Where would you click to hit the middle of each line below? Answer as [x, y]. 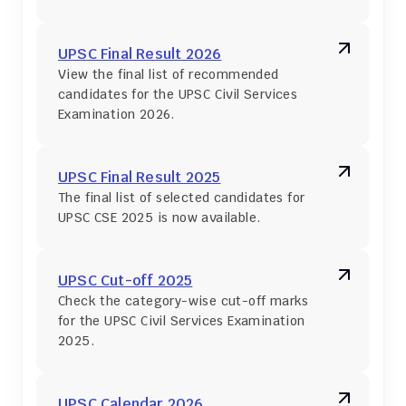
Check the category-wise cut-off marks [184, 301]
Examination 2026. [116, 114]
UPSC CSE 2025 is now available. [159, 217]
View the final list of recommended [169, 74]
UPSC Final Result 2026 [140, 54]
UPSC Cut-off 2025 [126, 280]
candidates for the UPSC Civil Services [178, 94]
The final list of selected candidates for [182, 198]
